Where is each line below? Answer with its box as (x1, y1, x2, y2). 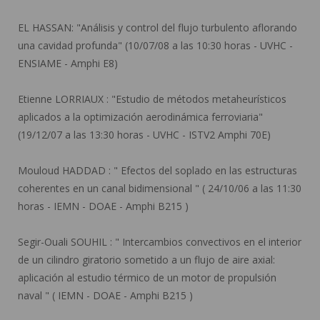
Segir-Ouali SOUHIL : (18, 235, 112, 249)
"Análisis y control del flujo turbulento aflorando (74, 21, 297, 34)
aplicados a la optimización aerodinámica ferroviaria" (18, 110, 263, 124)
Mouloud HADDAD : (18, 164, 111, 177)
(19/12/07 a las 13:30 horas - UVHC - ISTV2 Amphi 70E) (18, 128, 271, 141)
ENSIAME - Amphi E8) (18, 56, 118, 70)
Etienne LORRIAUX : (18, 92, 109, 106)
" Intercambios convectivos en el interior (112, 235, 301, 249)
